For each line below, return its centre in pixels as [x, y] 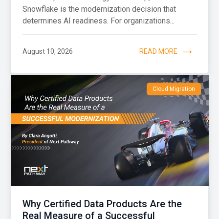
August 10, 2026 [47, 52]
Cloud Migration [174, 89]
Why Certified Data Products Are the [102, 204]
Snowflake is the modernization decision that [99, 9]
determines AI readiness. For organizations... [98, 21]
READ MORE [158, 52]
